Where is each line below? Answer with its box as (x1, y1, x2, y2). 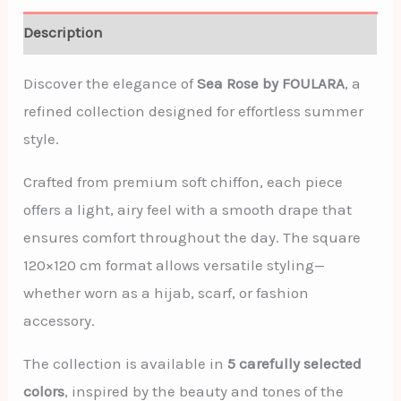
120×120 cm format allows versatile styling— (23, 255, 326, 274)
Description (23, 23, 104, 42)
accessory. (23, 311, 96, 329)
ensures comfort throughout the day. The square (23, 227, 362, 246)
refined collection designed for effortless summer (23, 101, 364, 120)
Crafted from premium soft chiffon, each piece (23, 172, 344, 191)
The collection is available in (23, 354, 228, 372)
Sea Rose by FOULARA (197, 73, 346, 92)
